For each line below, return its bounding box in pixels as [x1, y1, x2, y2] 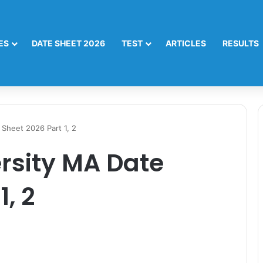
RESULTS [222, 38, 259, 48]
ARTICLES [166, 38, 206, 48]
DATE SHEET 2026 [32, 38, 105, 48]
